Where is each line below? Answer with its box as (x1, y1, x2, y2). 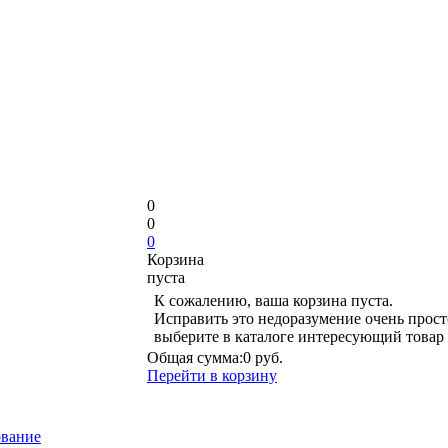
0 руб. (243, 349, 283, 366)
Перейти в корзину (147, 367, 277, 384)
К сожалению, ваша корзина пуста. (154, 292, 393, 309)
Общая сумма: (147, 349, 243, 366)
